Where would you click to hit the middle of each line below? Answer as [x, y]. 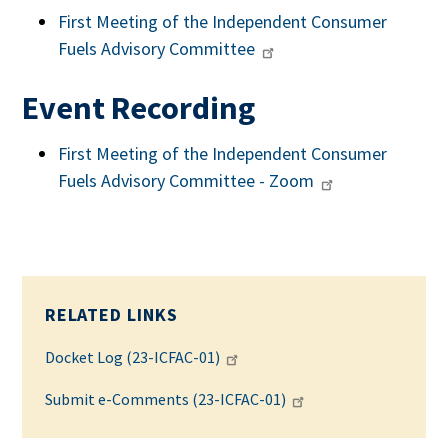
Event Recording [139, 107]
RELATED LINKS [111, 314]
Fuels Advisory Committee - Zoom [186, 180]
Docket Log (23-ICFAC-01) [132, 357]
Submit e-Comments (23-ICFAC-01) [165, 399]
